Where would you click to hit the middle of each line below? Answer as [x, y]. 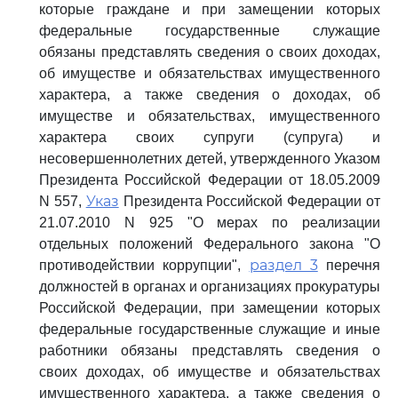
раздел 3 [283, 265]
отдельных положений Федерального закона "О [210, 244]
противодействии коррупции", [144, 265]
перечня [349, 265]
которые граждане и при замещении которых [210, 9]
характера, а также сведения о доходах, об [210, 95]
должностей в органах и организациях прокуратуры [210, 287]
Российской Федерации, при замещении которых [210, 308]
